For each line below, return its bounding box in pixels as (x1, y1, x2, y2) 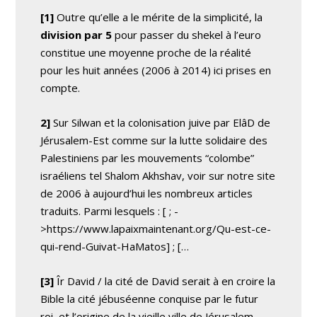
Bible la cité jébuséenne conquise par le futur (40, 291, 259, 306)
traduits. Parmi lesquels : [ (40, 203, 167, 218)
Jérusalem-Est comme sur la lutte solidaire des (40, 132, 268, 147)
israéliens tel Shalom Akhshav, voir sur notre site (40, 168, 276, 183)
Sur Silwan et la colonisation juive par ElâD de (50, 115, 271, 129)
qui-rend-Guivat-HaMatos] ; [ (40, 238, 182, 253)
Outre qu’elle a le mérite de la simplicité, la (54, 9, 263, 24)
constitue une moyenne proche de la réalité (40, 45, 252, 59)
